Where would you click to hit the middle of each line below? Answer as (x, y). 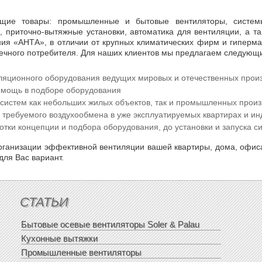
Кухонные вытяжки (60, 238)
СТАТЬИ (44, 202)
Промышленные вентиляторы (82, 252)
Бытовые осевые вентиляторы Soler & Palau (111, 224)
